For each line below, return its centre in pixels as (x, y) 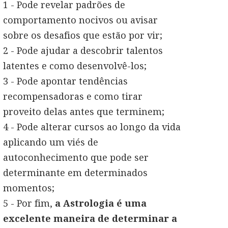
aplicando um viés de (51, 142)
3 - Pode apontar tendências (65, 81)
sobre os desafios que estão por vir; (83, 35)
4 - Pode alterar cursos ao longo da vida (92, 127)
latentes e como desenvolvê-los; (75, 66)
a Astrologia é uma (101, 203)
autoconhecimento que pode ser (76, 157)
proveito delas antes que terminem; (84, 111)
